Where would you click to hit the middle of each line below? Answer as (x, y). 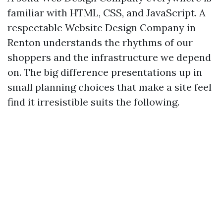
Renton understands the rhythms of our (100, 42)
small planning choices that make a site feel (110, 87)
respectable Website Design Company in (102, 28)
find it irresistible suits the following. (93, 102)
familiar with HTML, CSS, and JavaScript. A (107, 13)
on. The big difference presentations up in (105, 72)
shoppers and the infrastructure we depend (109, 57)
